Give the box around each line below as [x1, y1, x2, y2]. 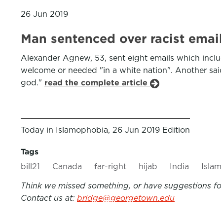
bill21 [21, 162, 40, 171]
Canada [52, 162, 82, 171]
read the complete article [44, 78, 150, 87]
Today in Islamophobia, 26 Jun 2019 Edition [21, 125, 190, 135]
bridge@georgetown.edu [77, 193, 175, 203]
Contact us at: [21, 193, 77, 203]
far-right [94, 162, 126, 171]
